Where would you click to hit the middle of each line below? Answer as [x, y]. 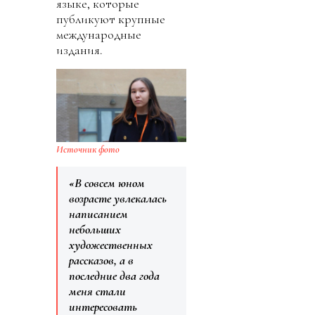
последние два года [114, 276]
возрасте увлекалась [118, 199]
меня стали [97, 291]
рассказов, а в [101, 261]
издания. [79, 50]
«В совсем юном [107, 183]
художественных [111, 245]
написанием [98, 214]
